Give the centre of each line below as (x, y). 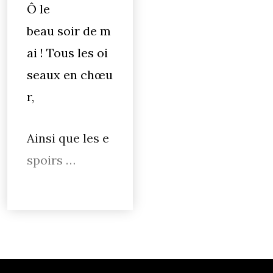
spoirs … (51, 160)
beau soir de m (69, 31)
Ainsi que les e (68, 138)
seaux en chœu (70, 75)
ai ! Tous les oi (67, 53)
